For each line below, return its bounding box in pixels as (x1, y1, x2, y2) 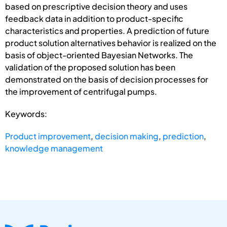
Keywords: (5, 108, 47, 119)
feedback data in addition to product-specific (5, 13, 183, 24)
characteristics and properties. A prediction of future (5, 25, 209, 36)
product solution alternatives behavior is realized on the (5, 37, 216, 48)
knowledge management (5, 142, 103, 154)
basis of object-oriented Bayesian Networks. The (5, 49, 193, 60)
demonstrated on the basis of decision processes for (5, 73, 208, 85)
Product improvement (5, 130, 91, 141)
